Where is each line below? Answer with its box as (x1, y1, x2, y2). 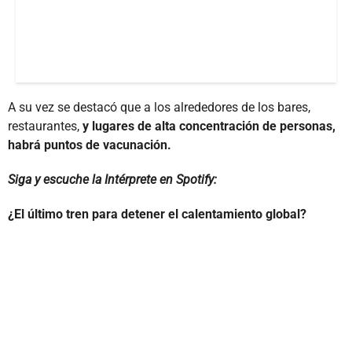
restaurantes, (8, 119, 79, 134)
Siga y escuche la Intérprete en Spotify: (8, 172, 217, 188)
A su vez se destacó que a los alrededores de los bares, (8, 100, 310, 115)
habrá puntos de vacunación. (8, 137, 171, 153)
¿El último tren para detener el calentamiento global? (8, 207, 306, 222)
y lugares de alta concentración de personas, (79, 119, 335, 134)
